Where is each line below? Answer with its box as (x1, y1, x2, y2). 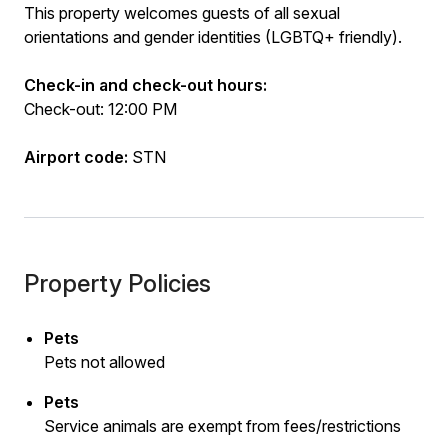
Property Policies (24, 269, 211, 298)
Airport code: (24, 147, 128, 167)
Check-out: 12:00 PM (24, 99, 177, 119)
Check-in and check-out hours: (24, 75, 267, 95)
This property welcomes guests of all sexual (24, 3, 340, 23)
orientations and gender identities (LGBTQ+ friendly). (24, 27, 402, 47)
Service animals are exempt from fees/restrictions (44, 416, 401, 436)
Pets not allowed (44, 352, 165, 372)
